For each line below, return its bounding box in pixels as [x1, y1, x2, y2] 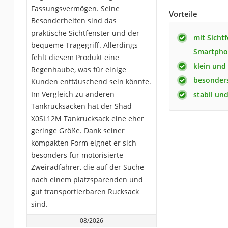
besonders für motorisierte [31, 150, 123, 160]
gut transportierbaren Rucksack [31, 187, 139, 197]
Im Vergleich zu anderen [31, 89, 115, 99]
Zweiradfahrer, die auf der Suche [31, 162, 144, 173]
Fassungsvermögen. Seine [31, 4, 120, 14]
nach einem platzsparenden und [31, 175, 143, 185]
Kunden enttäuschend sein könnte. [31, 77, 151, 87]
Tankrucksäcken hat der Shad [31, 101, 132, 111]
